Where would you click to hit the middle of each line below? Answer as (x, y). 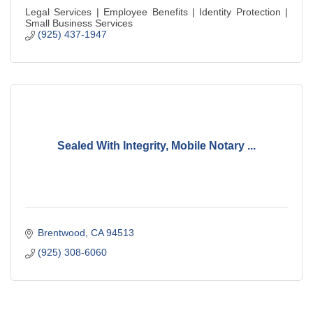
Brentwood (61, 233)
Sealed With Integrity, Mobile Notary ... (156, 145)
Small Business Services (79, 23)
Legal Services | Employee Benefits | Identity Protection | (156, 12)
